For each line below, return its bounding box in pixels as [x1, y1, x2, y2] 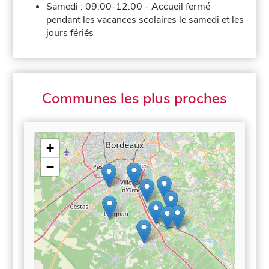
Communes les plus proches [42, 88, 227, 108]
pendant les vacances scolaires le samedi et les [46, 13, 244, 26]
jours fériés [46, 26, 94, 40]
